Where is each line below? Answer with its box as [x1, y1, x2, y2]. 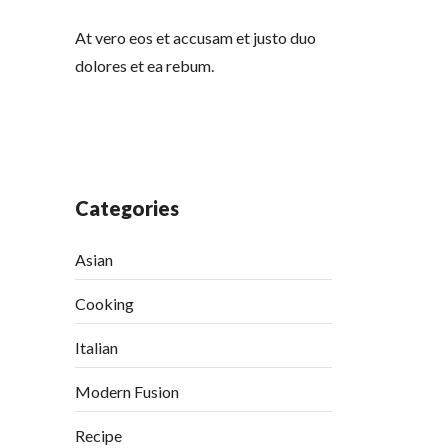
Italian [75, 338, 119, 357]
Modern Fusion [75, 382, 180, 401]
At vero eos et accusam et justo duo [75, 28, 317, 47]
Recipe [75, 426, 123, 445]
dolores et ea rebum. [75, 56, 215, 75]
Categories [75, 196, 180, 220]
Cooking [75, 294, 135, 313]
